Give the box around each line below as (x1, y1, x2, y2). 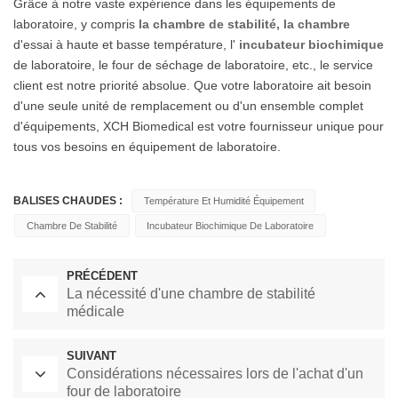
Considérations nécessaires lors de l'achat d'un (67, 365, 363, 381)
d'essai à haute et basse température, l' (13, 36, 239, 52)
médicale (67, 303, 124, 319)
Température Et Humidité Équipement (143, 195, 304, 206)
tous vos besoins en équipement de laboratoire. (13, 139, 281, 154)
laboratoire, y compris (13, 16, 139, 31)
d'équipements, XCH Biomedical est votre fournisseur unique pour (13, 118, 384, 133)
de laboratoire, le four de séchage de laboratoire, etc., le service (13, 57, 373, 72)
